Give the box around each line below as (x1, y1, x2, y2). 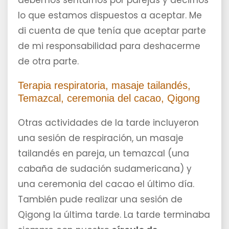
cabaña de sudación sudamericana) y (18, 163, 192, 175)
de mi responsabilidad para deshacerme (18, 40, 200, 53)
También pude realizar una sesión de (18, 193, 182, 206)
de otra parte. (18, 55, 79, 68)
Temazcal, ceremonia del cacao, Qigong (18, 93, 200, 104)
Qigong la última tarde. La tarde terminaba (18, 209, 210, 221)
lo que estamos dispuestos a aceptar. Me (18, 9, 202, 22)
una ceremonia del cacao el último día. (18, 178, 194, 191)
